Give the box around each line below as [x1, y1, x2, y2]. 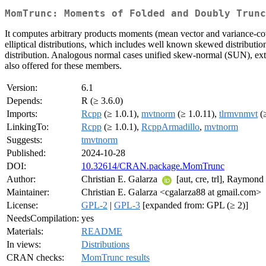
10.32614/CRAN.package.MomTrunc [81, 161, 224, 172]
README [81, 226, 122, 237]
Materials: [7, 226, 43, 237]
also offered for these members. [5, 61, 122, 71]
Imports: [7, 109, 37, 119]
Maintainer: [7, 187, 49, 198]
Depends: [7, 96, 42, 106]
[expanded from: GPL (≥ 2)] [140, 200, 248, 211]
